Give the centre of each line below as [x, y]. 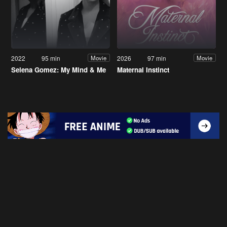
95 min [51, 58]
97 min [157, 58]
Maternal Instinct [143, 69]
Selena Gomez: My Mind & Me [59, 69]
